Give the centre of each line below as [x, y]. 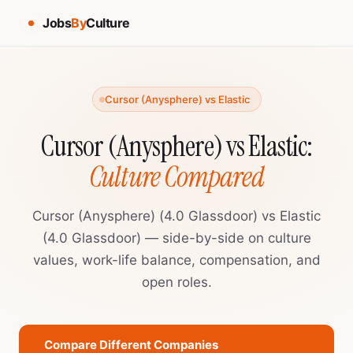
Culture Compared [176, 177]
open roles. [176, 282]
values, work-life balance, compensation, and [176, 260]
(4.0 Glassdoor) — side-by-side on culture [176, 238]
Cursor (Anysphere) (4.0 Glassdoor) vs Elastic [176, 216]
